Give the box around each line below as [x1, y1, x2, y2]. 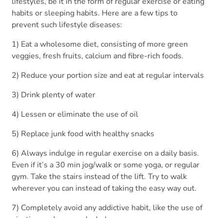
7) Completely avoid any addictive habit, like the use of [12, 202, 202, 214]
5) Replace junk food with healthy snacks [12, 128, 154, 140]
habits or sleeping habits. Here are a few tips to [12, 8, 178, 19]
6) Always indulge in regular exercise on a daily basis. [12, 148, 199, 159]
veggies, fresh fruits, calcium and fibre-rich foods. [12, 51, 183, 62]
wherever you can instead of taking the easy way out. [12, 183, 197, 194]
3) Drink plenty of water [12, 90, 95, 101]
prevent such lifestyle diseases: [12, 19, 122, 31]
